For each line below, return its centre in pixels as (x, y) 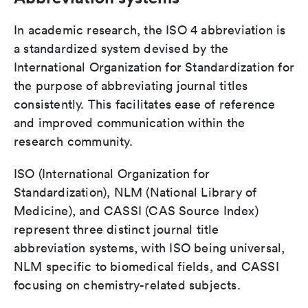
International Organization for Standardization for (154, 67)
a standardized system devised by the (121, 48)
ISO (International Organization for (112, 174)
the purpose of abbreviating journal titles (131, 86)
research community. (73, 141)
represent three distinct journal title (117, 229)
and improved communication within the (130, 123)
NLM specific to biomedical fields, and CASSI (146, 266)
